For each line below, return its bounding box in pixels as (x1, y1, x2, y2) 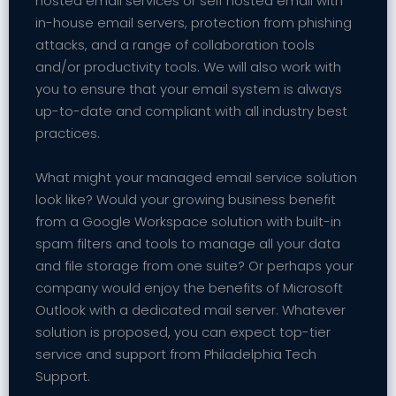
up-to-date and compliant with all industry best (35, 102, 347, 121)
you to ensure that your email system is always (35, 80, 342, 99)
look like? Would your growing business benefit (35, 190, 336, 209)
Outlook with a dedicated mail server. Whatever (35, 301, 346, 320)
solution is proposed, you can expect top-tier (35, 323, 331, 342)
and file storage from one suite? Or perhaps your (35, 256, 354, 276)
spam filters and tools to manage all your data (35, 234, 340, 254)
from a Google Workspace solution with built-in (35, 212, 341, 232)
